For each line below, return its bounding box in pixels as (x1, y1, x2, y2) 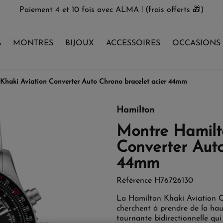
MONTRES (13, 39, 53, 47)
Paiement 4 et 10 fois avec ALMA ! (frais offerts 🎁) (19, 6, 204, 14)
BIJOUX (65, 39, 94, 47)
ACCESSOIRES (106, 39, 160, 47)
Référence (116, 177, 152, 185)
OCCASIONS (172, 39, 221, 47)
